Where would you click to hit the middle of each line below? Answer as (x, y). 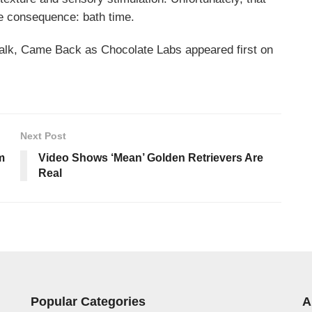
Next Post (43, 135)
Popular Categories (88, 301)
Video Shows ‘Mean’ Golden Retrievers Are (151, 157)
